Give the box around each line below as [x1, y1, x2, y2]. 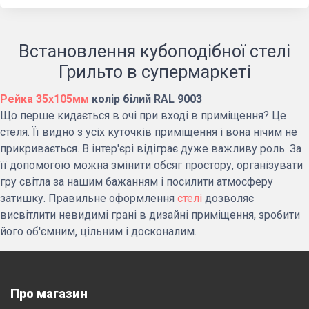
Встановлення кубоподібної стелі [19, 41, 290, 61]
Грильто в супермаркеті [58, 62, 251, 82]
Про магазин [10, 286, 88, 301]
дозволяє [202, 192, 254, 205]
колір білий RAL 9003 [89, 92, 202, 106]
